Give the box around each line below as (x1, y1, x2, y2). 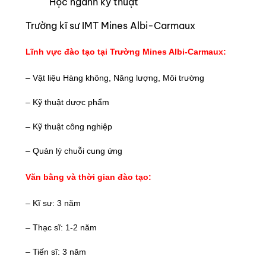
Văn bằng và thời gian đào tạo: (26, 172, 151, 182)
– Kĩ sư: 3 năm (26, 198, 81, 208)
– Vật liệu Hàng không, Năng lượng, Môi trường (26, 73, 204, 83)
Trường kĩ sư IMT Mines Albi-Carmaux (26, 20, 195, 31)
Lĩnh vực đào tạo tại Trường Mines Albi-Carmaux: (26, 47, 226, 56)
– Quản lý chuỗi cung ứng (26, 146, 122, 156)
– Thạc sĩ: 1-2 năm (26, 223, 97, 232)
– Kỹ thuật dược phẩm (26, 97, 109, 107)
